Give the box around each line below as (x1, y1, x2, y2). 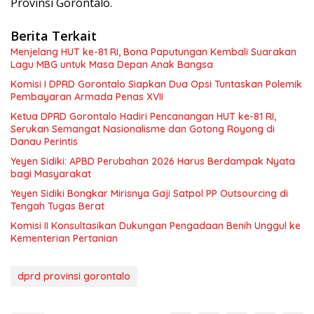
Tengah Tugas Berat (11, 200, 104, 213)
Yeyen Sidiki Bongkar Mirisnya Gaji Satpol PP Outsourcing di (11, 187, 288, 200)
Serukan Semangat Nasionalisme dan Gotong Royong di (11, 123, 275, 136)
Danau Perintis (11, 135, 78, 149)
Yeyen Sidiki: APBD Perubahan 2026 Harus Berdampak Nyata (11, 155, 295, 168)
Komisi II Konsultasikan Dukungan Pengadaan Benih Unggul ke (11, 219, 301, 233)
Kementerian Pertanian (11, 232, 118, 245)
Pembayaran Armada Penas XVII (11, 90, 163, 104)
